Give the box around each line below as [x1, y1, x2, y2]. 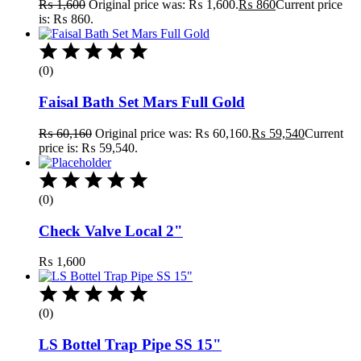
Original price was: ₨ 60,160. [95, 126, 251, 140]
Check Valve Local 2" [39, 222, 183, 239]
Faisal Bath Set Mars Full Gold [39, 93, 245, 111]
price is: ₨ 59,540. [39, 140, 138, 155]
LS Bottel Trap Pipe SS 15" [39, 336, 222, 354]
